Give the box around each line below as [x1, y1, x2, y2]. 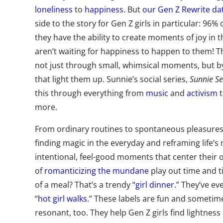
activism [187, 87, 218, 99]
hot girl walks [38, 193, 87, 204]
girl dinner [135, 179, 174, 190]
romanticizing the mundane [44, 165, 149, 176]
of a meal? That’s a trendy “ [35, 179, 135, 190]
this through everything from [35, 87, 146, 99]
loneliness [35, 3, 73, 15]
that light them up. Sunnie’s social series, [35, 73, 190, 85]
